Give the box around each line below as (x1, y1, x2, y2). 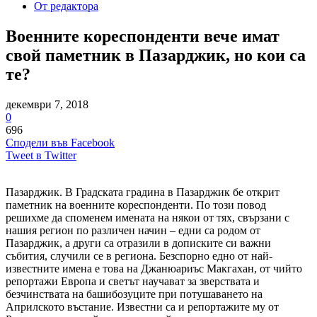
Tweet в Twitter (6, 149, 76, 161)
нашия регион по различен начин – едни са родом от (6, 224, 260, 236)
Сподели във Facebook (6, 136, 115, 149)
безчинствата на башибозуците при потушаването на (6, 287, 263, 300)
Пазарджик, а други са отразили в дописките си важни (6, 236, 271, 249)
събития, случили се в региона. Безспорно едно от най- (6, 249, 272, 262)
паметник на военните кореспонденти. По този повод (6, 198, 266, 211)
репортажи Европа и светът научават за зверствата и (6, 275, 260, 287)
